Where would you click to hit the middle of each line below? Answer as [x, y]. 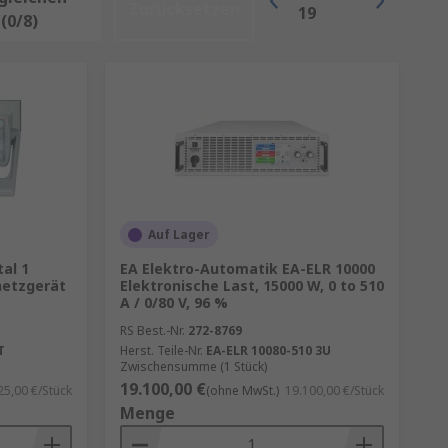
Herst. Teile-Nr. [161, 350]
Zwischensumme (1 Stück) [193, 366]
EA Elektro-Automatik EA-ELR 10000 [247, 268]
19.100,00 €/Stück [334, 390]
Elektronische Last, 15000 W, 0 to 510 [251, 285]
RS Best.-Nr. [152, 330]
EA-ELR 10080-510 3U [268, 350]
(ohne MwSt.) [242, 390]
